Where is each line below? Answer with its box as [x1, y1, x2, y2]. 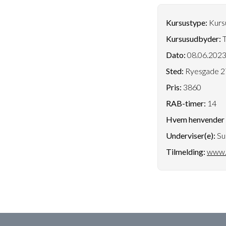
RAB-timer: [166, 98, 206, 108]
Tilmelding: [166, 147, 205, 156]
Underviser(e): [166, 131, 215, 140]
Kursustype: [166, 18, 207, 27]
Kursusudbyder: [166, 34, 221, 43]
